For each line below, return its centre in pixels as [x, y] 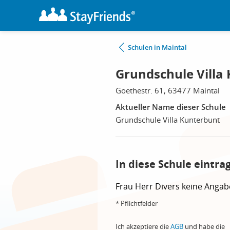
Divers [168, 186]
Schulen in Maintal [157, 47]
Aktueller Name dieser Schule [171, 107]
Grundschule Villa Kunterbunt [168, 120]
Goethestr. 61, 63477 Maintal [168, 90]
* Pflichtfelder [137, 203]
